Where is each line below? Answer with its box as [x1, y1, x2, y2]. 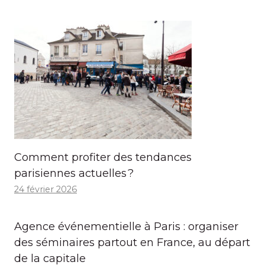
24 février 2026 [14, 184, 77, 195]
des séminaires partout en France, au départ [14, 236, 250, 250]
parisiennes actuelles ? [14, 167, 134, 180]
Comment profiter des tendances [14, 151, 192, 164]
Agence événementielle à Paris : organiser [14, 220, 238, 234]
